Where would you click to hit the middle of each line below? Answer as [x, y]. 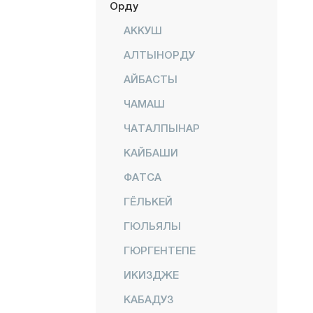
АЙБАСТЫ [151, 79]
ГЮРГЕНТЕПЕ [160, 250]
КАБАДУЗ [148, 299]
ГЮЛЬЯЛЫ [152, 226]
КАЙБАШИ [151, 152]
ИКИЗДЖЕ [151, 275]
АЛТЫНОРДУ [159, 54]
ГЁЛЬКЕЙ [148, 201]
